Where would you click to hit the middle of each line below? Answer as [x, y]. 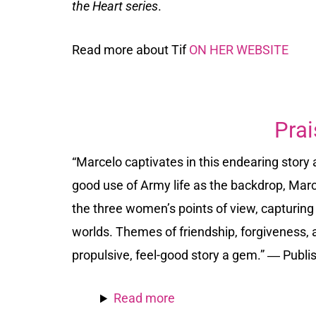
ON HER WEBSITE [239, 49]
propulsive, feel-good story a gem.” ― [177, 255]
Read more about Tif [130, 49]
